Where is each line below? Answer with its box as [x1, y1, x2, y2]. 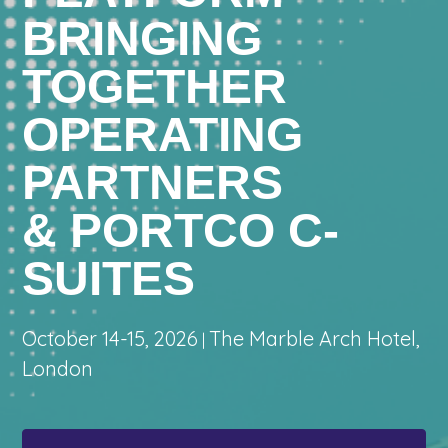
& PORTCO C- [22, 203, 340, 257]
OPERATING [22, 107, 304, 161]
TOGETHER [22, 59, 288, 113]
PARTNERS [22, 155, 284, 209]
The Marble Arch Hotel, [209, 325, 421, 351]
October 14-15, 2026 [22, 325, 199, 351]
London [22, 355, 94, 381]
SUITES [22, 251, 196, 305]
